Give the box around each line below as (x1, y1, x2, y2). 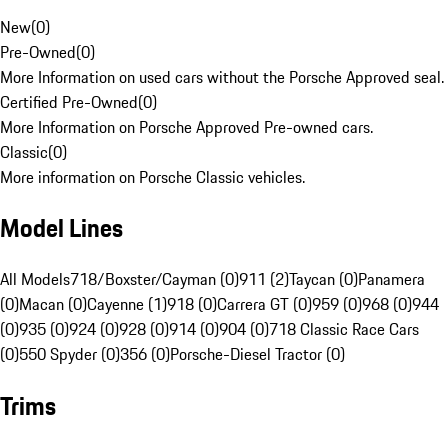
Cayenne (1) (87, 292, 167, 317)
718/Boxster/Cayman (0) (70, 267, 239, 292)
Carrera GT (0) (217, 292, 312, 317)
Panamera (358, 267, 425, 292)
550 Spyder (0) (19, 342, 120, 367)
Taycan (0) (289, 267, 358, 292)
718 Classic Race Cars (269, 317, 419, 342)
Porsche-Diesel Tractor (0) (170, 342, 345, 367)
